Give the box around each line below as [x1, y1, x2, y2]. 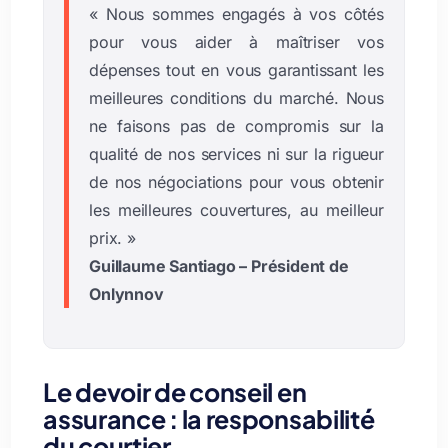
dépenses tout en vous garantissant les [89, 59, 384, 80]
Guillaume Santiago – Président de [89, 255, 349, 276]
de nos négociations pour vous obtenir [89, 171, 384, 192]
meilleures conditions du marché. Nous [89, 87, 384, 108]
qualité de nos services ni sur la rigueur [89, 143, 384, 164]
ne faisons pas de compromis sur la [89, 115, 384, 136]
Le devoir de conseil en [43, 375, 307, 408]
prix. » [89, 227, 136, 248]
